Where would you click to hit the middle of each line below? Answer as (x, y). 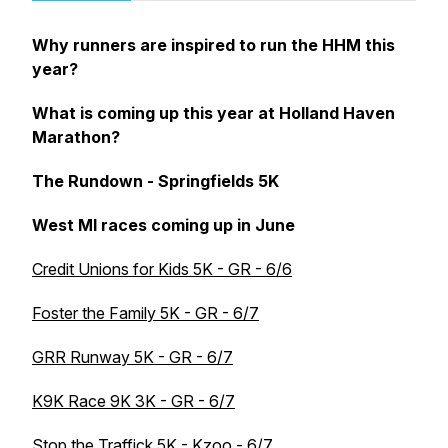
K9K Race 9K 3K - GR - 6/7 (133, 401)
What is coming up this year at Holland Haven (213, 113)
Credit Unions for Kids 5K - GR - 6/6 (162, 269)
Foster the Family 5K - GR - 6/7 (145, 313)
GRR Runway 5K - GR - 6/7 (132, 357)
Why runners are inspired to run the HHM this (213, 45)
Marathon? (76, 137)
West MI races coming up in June (163, 225)
